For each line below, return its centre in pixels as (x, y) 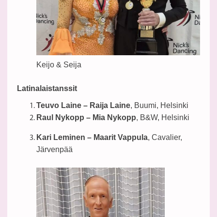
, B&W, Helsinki (163, 117)
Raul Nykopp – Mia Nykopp (86, 117)
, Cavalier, (165, 137)
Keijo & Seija (59, 64)
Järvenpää (54, 149)
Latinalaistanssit (47, 88)
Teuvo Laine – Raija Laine (83, 105)
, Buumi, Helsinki (159, 105)
